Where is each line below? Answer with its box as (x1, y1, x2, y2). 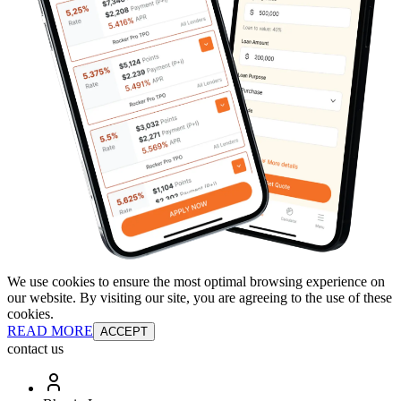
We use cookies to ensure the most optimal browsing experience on (7, 273, 385, 289)
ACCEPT (100, 324, 148, 338)
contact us (7, 340, 64, 356)
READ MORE (7, 322, 93, 338)
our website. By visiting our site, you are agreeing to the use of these (7, 289, 392, 305)
